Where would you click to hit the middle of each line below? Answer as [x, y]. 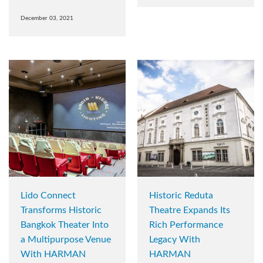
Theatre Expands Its [190, 210]
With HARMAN [53, 254]
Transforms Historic [61, 210]
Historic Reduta [181, 196]
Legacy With [175, 240]
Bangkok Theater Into [65, 225]
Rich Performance [186, 225]
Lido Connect [48, 196]
